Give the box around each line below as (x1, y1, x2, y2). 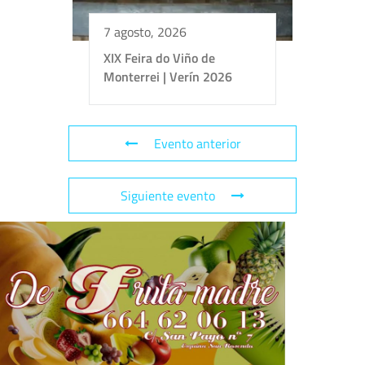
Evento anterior (153, 133, 241, 153)
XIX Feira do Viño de (103, 47, 215, 68)
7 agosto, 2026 (103, 21, 187, 42)
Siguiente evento (121, 185, 215, 205)
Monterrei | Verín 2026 (103, 66, 232, 86)
